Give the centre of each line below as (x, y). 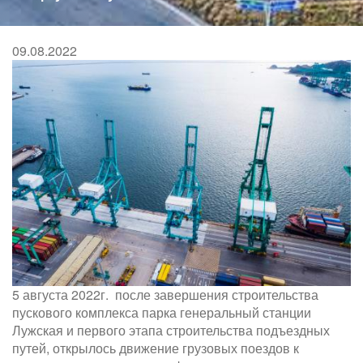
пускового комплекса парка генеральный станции (162, 312)
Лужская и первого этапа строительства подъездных (171, 330)
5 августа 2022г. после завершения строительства (165, 294)
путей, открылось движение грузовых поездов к (156, 348)
